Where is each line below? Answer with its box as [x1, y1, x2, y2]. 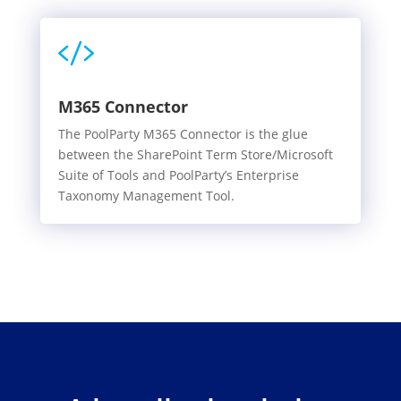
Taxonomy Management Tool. [57, 187, 235, 204]
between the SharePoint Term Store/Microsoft [57, 146, 333, 163]
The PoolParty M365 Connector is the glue [57, 125, 308, 142]
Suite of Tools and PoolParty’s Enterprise [57, 166, 299, 183]
